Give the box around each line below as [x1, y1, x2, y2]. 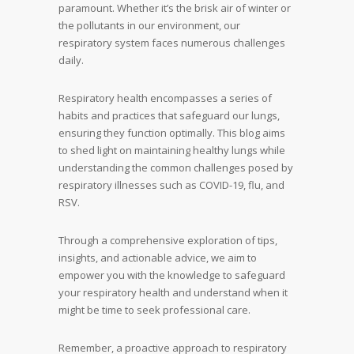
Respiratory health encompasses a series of [58, 90, 272, 105]
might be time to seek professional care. [58, 302, 250, 317]
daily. [58, 52, 84, 67]
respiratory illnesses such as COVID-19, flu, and [58, 177, 284, 192]
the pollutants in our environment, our [58, 17, 240, 32]
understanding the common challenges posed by [58, 160, 293, 175]
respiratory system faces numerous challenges [58, 35, 285, 50]
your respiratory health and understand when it [58, 284, 288, 299]
